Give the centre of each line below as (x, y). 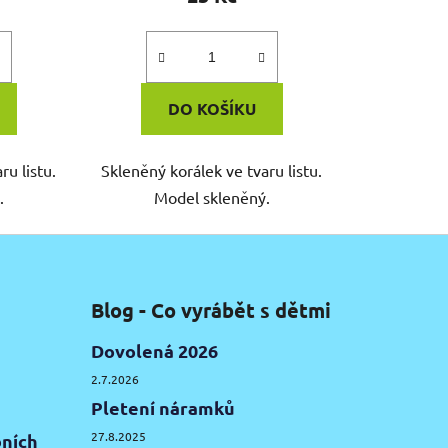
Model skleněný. (211, 196)
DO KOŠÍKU (211, 108)
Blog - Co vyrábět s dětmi (210, 309)
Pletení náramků (162, 407)
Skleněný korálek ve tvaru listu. (212, 169)
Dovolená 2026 (154, 350)
